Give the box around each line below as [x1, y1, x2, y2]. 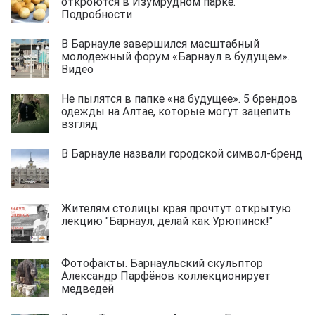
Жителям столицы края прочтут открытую [61, 200, 291, 215]
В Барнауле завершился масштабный [61, 36, 259, 51]
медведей [61, 281, 122, 295]
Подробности [61, 6, 141, 21]
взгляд [61, 116, 106, 131]
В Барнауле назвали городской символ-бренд [61, 146, 308, 160]
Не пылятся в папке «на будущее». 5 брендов [61, 91, 297, 105]
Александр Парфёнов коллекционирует [61, 268, 271, 283]
